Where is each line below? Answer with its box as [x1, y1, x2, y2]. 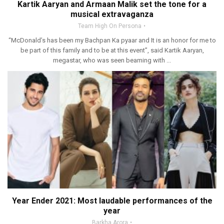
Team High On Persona [78, 22, 141, 29]
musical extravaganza [70, 9, 153, 19]
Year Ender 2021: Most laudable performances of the [11, 195, 212, 205]
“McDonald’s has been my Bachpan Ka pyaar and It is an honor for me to [8, 36, 216, 44]
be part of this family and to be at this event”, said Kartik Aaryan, [20, 46, 204, 54]
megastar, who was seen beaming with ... [53, 56, 171, 64]
